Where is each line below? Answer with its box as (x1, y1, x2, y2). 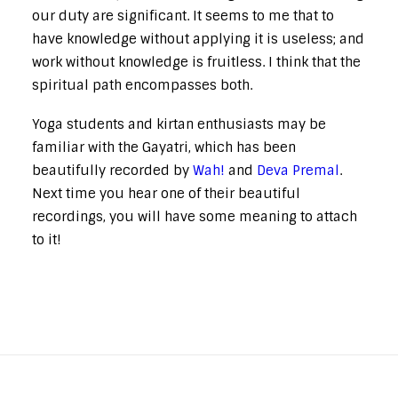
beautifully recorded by (32, 162, 193, 179)
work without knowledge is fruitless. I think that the (32, 53, 361, 71)
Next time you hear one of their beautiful (32, 185, 300, 203)
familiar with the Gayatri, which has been (32, 139, 296, 156)
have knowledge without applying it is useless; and (32, 30, 364, 48)
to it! (32, 231, 61, 249)
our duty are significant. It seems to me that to (32, 7, 334, 25)
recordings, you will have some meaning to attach (32, 208, 357, 226)
